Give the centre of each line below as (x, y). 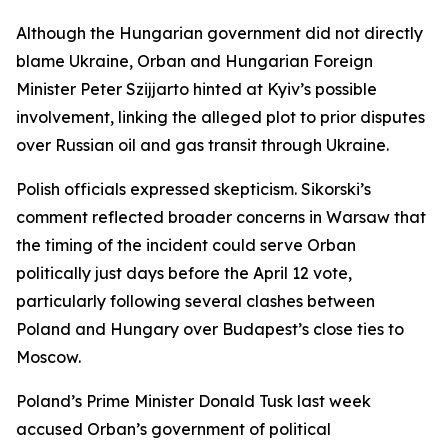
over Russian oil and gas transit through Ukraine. (202, 145)
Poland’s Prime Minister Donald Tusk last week (193, 401)
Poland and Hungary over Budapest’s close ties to (210, 329)
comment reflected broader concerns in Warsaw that (221, 217)
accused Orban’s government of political (173, 429)
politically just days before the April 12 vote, (184, 273)
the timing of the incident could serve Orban (186, 245)
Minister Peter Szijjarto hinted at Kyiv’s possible (196, 89)
